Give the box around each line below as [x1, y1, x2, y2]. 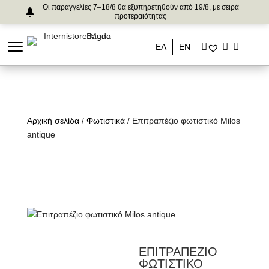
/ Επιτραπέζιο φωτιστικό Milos [124, 116, 240, 125]
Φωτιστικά [86, 116, 125, 125]
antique [26, 130, 55, 139]
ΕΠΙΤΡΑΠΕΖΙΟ [139, 245, 218, 258]
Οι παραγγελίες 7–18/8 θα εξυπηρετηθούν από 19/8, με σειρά [42, 3, 239, 11]
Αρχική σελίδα [26, 116, 79, 125]
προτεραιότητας [115, 12, 166, 20]
